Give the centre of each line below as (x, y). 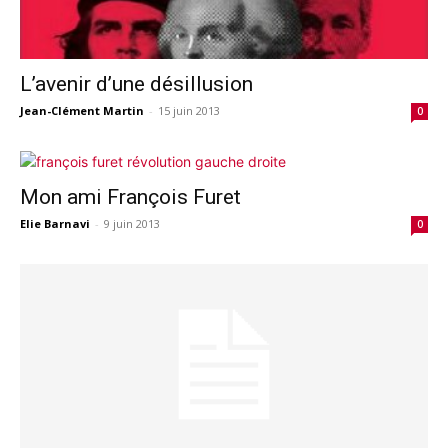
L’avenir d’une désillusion (136, 84)
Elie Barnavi (55, 224)
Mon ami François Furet (130, 197)
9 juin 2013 (132, 224)
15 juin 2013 (189, 111)
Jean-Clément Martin (82, 111)
